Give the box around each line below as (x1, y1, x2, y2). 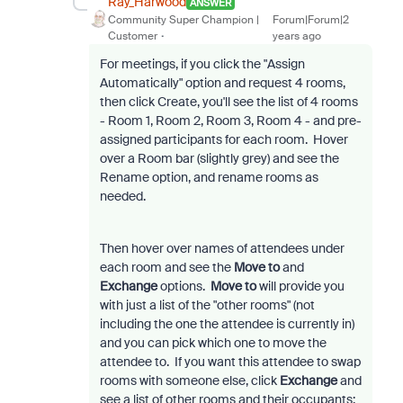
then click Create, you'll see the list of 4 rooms (99, 94, 358, 110)
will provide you (255, 278, 345, 294)
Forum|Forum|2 (273, 13, 350, 27)
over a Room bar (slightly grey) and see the (99, 150, 339, 166)
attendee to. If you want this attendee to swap (99, 354, 361, 370)
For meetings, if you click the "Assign (99, 56, 305, 72)
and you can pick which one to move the (99, 335, 327, 351)
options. (157, 278, 210, 294)
